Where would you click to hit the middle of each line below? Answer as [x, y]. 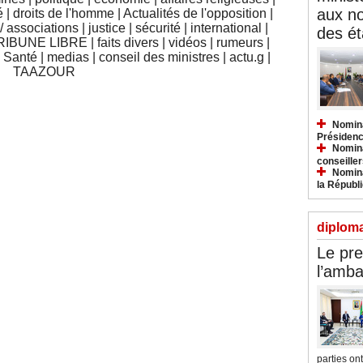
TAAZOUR [44, 71]
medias [68, 57]
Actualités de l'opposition [194, 13]
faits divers [128, 42]
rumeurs [240, 42]
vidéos [188, 42]
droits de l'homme [63, 13]
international [226, 28]
